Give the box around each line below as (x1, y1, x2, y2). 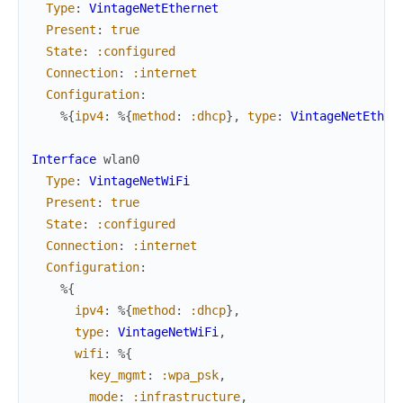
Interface (31, 152, 96, 167)
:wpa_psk (161, 368, 219, 383)
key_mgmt (89, 368, 147, 383)
